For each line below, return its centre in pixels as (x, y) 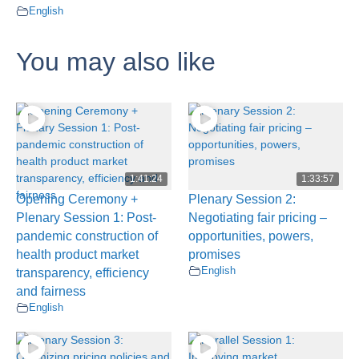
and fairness (51, 292)
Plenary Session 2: (242, 200)
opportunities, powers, (250, 236)
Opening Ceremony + (77, 200)
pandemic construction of (87, 236)
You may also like (116, 62)
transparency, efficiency (83, 273)
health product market (77, 255)
